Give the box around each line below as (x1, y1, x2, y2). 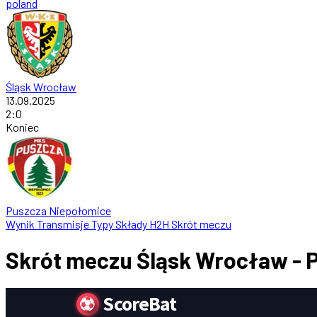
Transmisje (37, 217, 91, 231)
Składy (115, 217, 149, 231)
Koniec (6, 120, 39, 134)
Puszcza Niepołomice (6, 204, 111, 218)
